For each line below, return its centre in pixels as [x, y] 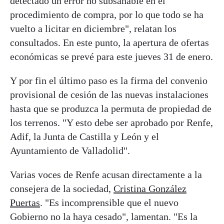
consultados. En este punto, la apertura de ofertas [109, 42]
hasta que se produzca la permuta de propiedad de [111, 108]
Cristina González [150, 188]
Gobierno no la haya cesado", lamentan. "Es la [104, 216]
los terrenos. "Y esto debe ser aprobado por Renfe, [111, 122]
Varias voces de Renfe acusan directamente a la [106, 174]
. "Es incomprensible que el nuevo [109, 202]
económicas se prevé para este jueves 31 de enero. [111, 56]
